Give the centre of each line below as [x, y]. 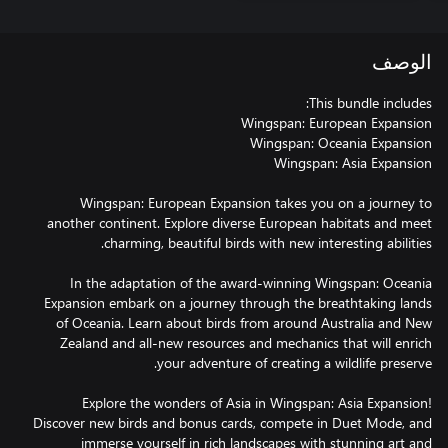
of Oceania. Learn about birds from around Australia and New [244, 322]
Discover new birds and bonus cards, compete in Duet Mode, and [232, 422]
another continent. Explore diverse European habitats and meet [239, 222]
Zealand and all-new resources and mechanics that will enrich [246, 342]
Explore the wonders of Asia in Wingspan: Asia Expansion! [257, 402]
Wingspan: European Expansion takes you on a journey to [256, 202]
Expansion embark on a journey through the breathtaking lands [238, 302]
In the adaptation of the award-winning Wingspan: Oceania [251, 282]
